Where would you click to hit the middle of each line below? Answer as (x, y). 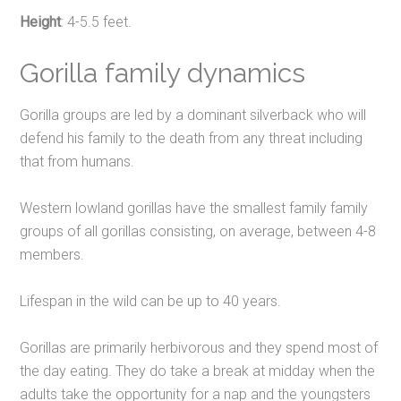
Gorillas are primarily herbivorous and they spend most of (199, 347)
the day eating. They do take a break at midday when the (198, 371)
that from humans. (77, 161)
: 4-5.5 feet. (97, 21)
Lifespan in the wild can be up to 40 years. (151, 301)
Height (41, 21)
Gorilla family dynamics (163, 73)
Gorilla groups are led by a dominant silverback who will (193, 115)
